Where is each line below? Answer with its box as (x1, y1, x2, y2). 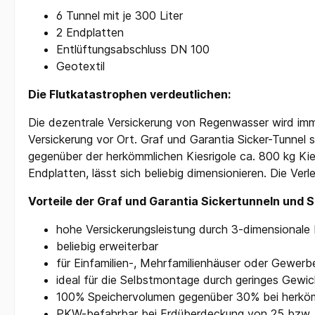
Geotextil (56, 59, 105, 74)
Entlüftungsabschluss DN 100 (56, 42, 210, 57)
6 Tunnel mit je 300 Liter (56, 8, 183, 23)
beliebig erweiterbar (56, 239, 158, 254)
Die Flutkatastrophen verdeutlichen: (28, 87, 231, 102)
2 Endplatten (56, 25, 124, 40)
